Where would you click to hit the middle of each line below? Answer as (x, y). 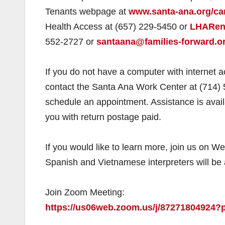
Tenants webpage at (87, 12)
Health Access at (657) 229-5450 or (118, 27)
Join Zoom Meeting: (85, 192)
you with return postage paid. (103, 117)
